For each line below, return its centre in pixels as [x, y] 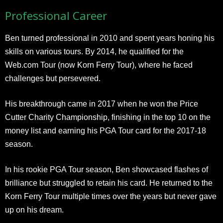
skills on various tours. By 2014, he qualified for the [94, 51]
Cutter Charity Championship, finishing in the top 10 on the [108, 117]
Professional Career [56, 15]
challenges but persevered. [53, 78]
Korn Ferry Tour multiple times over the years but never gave [111, 196]
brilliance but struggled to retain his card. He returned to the [109, 183]
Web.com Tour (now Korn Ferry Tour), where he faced [99, 65]
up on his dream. [34, 210]
